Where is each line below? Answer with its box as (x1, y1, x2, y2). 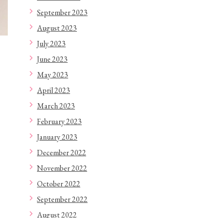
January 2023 (37, 132, 77, 142)
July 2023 (37, 38, 66, 49)
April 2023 (37, 85, 70, 95)
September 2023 (37, 7, 88, 18)
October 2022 (37, 179, 80, 189)
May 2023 (37, 70, 68, 80)
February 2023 (37, 116, 82, 127)
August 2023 (37, 23, 77, 33)
